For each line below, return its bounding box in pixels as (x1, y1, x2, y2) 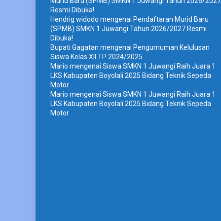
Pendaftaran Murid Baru (133, 15, 209, 23)
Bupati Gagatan (50, 43, 99, 51)
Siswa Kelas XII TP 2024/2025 (50, 52, 143, 61)
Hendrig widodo (50, 15, 99, 23)
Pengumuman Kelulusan (133, 43, 210, 51)
